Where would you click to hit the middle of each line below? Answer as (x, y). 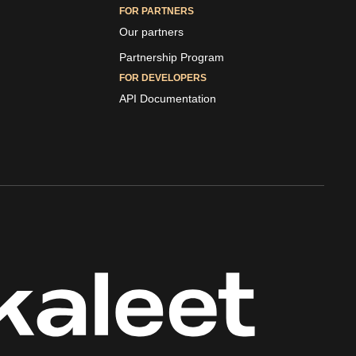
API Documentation (168, 99)
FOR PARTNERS (157, 12)
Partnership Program (172, 58)
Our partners (151, 32)
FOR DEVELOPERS (163, 78)
